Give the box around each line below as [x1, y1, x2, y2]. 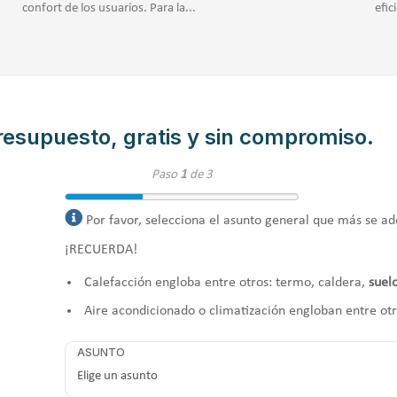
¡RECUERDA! [65, 242, 138, 257]
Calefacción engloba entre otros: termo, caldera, [84, 275, 370, 290]
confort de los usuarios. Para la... [21, 2, 196, 16]
